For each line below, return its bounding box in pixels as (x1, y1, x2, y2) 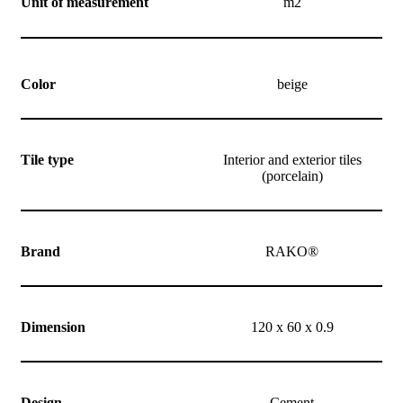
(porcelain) (261, 167, 323, 184)
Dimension (21, 318, 85, 335)
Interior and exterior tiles (222, 151, 362, 167)
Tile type (21, 151, 74, 167)
